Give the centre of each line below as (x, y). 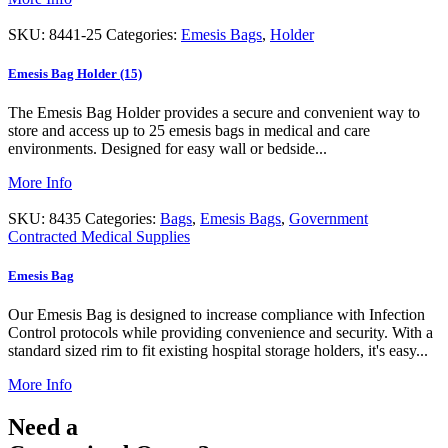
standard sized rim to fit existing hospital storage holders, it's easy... (218, 351)
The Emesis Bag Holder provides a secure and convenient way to (214, 112)
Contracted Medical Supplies (99, 236)
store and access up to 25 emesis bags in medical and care (189, 130)
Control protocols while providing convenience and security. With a (220, 333)
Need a (46, 427)
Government (328, 218)
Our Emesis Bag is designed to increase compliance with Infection (216, 315)
